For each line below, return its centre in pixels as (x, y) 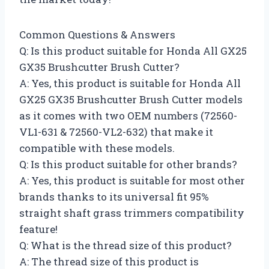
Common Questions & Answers (97, 34)
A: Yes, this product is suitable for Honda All (130, 83)
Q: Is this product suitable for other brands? (128, 164)
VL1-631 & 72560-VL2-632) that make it (116, 131)
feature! (38, 229)
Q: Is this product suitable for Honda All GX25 (133, 50)
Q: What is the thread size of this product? (125, 245)
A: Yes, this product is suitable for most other (132, 180)
